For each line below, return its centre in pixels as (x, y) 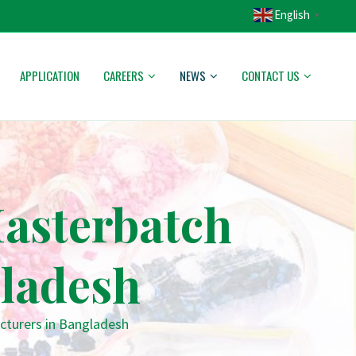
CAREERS (124, 75)
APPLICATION (50, 75)
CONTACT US (271, 75)
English (292, 15)
